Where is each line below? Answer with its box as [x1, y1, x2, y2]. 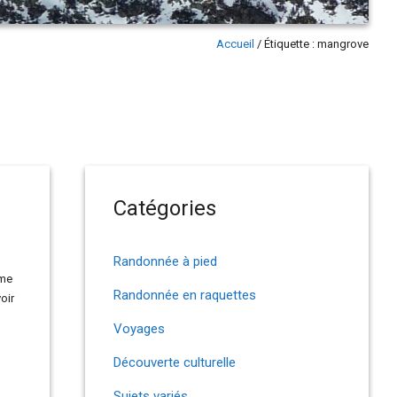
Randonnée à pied [113, 253, 217, 269]
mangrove [317, 37, 369, 51]
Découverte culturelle [113, 354, 236, 370]
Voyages [113, 321, 165, 337]
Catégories [113, 196, 216, 221]
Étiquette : [264, 37, 317, 51]
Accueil [216, 37, 254, 51]
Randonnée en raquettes [113, 287, 256, 303]
